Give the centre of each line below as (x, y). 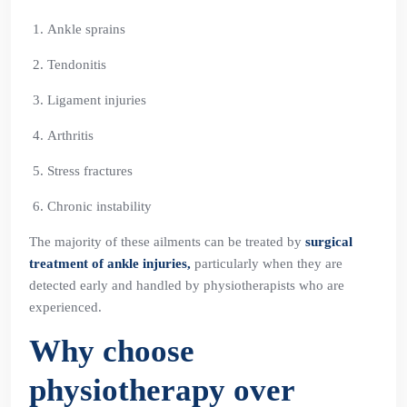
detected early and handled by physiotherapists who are (187, 285)
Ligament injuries (97, 100)
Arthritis (70, 135)
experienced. (65, 307)
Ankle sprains (86, 29)
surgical (329, 242)
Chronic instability (99, 206)
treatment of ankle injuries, (110, 263)
